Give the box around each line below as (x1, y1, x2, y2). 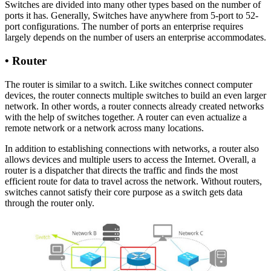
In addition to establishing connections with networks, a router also (5, 143, 259, 154)
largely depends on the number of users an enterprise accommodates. (5, 32, 266, 43)
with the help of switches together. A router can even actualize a (5, 111, 247, 122)
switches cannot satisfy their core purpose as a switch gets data (5, 186, 243, 197)
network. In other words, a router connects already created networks (5, 100, 264, 111)
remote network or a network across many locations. (5, 122, 204, 133)
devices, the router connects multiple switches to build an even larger (5, 90, 266, 100)
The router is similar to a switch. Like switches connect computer (5, 79, 252, 90)
